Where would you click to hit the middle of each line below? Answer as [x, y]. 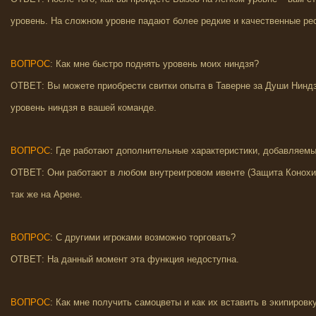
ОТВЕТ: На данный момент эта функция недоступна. [125, 259]
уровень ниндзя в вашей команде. [84, 108]
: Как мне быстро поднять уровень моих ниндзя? [154, 64]
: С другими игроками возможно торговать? [143, 237]
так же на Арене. [47, 194]
